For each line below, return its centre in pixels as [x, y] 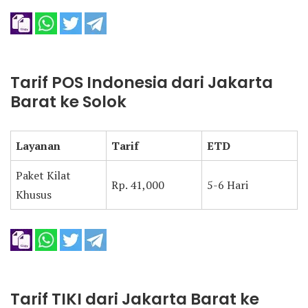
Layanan [38, 146]
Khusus [34, 195]
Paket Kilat [43, 175]
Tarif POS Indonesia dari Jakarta [142, 82]
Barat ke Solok [68, 102]
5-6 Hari [228, 185]
